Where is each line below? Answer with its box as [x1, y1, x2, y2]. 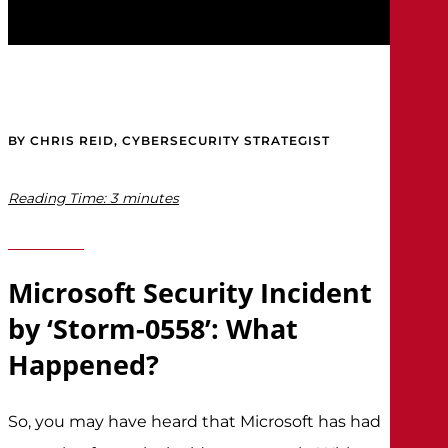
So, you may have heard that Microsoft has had [8, 411, 382, 431]
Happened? [8, 346, 160, 384]
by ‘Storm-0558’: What [8, 310, 299, 348]
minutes [122, 190, 180, 207]
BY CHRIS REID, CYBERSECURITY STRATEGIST [8, 133, 331, 149]
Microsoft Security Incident [8, 274, 373, 312]
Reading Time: [8, 190, 107, 207]
